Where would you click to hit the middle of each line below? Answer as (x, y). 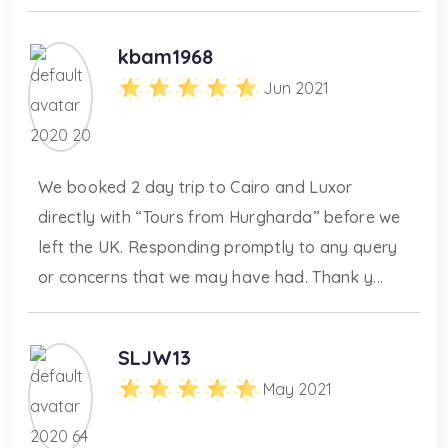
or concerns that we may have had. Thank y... (211, 276)
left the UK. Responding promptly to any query (218, 246)
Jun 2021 (296, 87)
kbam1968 (165, 56)
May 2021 (297, 388)
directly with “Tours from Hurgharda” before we (219, 216)
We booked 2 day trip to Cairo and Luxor (195, 186)
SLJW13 (154, 357)
